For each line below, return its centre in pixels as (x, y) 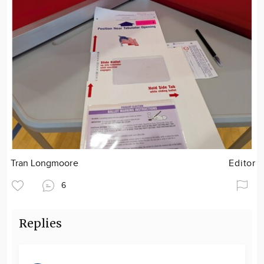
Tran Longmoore (44, 164)
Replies (41, 224)
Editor (242, 164)
